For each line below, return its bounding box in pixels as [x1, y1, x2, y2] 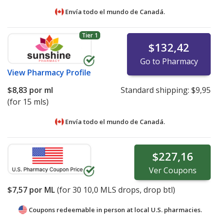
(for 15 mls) [7, 96, 49, 107]
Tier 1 [81, 31, 98, 40]
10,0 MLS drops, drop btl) [81, 184, 175, 195]
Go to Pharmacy [140, 55, 198, 67]
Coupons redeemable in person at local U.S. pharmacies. [28, 205, 202, 214]
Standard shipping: [120, 84, 191, 95]
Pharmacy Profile [27, 67, 91, 78]
